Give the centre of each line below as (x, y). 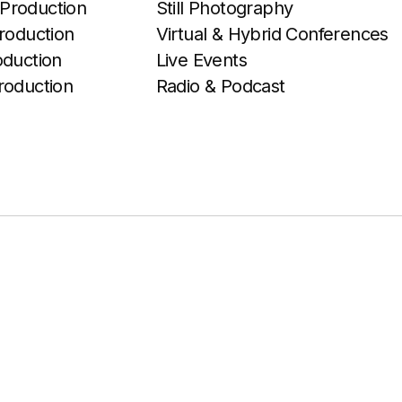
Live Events (201, 60)
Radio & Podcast (220, 86)
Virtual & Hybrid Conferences (272, 34)
